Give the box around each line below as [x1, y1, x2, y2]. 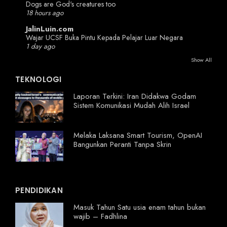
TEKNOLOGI [15, 74, 62, 85]
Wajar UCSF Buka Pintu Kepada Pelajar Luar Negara [26, 32, 183, 43]
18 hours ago [26, 8, 63, 18]
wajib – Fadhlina [73, 211, 127, 222]
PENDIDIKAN [15, 185, 63, 196]
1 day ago [26, 42, 55, 52]
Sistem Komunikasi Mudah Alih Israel [73, 100, 190, 111]
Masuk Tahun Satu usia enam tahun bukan [73, 202, 206, 213]
